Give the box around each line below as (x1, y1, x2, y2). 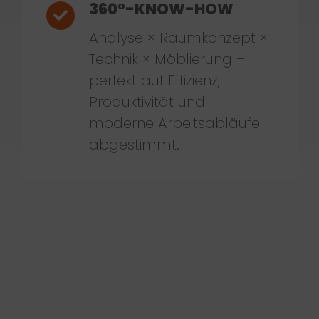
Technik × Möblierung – (88, 48, 245, 69)
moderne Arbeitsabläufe (88, 113, 260, 133)
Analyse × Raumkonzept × (88, 27, 268, 48)
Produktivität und (88, 91, 205, 112)
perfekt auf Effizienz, (88, 70, 220, 90)
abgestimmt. (88, 134, 179, 155)
